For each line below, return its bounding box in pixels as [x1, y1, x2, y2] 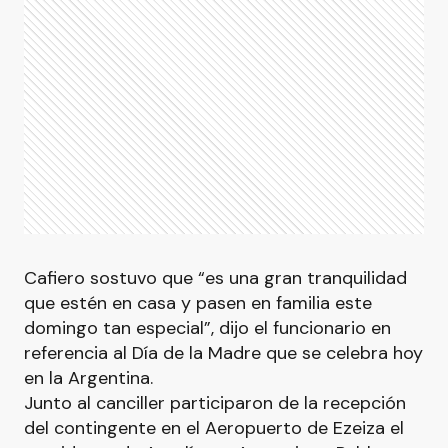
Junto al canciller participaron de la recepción [24, 391, 406, 415]
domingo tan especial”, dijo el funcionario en [24, 316, 391, 340]
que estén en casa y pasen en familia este [24, 291, 372, 315]
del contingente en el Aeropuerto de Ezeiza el [24, 416, 404, 440]
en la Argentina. [24, 366, 153, 390]
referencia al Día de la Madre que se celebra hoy [24, 341, 423, 365]
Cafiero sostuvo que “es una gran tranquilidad [24, 266, 407, 290]
